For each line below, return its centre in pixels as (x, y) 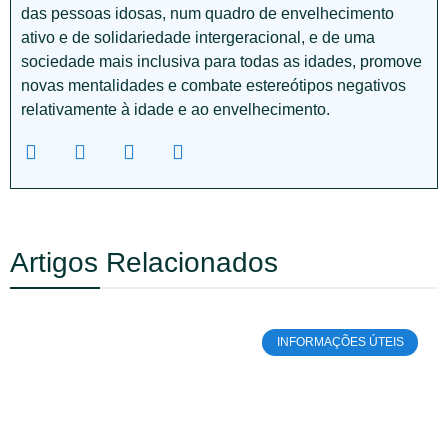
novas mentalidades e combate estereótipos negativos (213, 86)
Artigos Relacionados (144, 263)
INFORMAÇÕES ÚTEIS (340, 342)
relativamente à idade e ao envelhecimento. (175, 110)
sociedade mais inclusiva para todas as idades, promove (221, 62)
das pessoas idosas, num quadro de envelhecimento (207, 14)
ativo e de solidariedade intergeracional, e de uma (198, 38)
